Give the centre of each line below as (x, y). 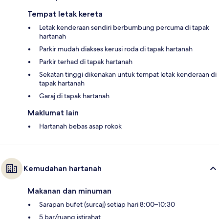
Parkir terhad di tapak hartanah (86, 61)
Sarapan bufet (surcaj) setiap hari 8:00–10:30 (107, 204)
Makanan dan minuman (69, 191)
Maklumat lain (53, 112)
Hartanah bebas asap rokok (80, 126)
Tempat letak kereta (65, 14)
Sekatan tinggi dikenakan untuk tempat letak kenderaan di (128, 74)
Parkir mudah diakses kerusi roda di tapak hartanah (116, 49)
